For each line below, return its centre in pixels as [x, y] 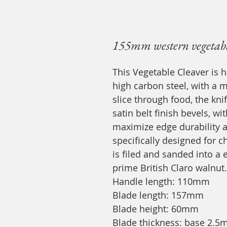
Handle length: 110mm [161, 181]
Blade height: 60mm [156, 209]
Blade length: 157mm [158, 195]
